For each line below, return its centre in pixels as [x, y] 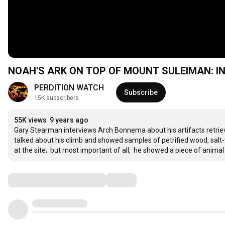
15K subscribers [57, 98]
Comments [33, 180]
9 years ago [69, 120]
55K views [30, 120]
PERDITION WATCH [69, 88]
